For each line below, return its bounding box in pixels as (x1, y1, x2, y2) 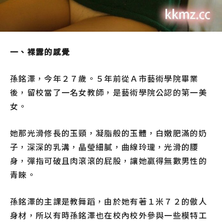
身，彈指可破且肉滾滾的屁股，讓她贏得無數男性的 (10, 155, 207, 167)
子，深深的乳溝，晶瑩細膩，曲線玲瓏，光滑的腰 (10, 141, 199, 153)
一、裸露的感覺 (10, 46, 70, 58)
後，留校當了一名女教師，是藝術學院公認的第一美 (10, 86, 207, 99)
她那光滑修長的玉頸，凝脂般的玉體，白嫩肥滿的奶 (10, 127, 207, 139)
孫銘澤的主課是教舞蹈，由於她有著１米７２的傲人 (10, 195, 207, 208)
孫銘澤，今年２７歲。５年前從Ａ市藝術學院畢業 (10, 72, 199, 85)
